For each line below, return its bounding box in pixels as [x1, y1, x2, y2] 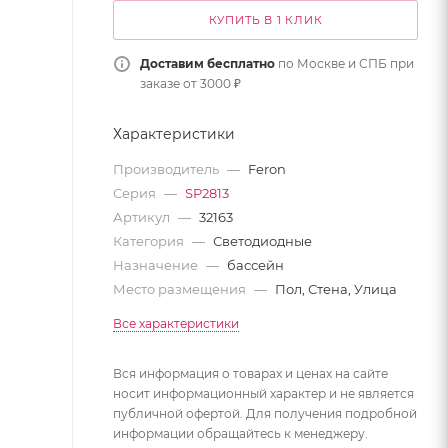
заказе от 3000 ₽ [140, 76, 241, 91]
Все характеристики [113, 316, 239, 331]
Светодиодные [213, 233, 312, 249]
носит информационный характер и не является [113, 386, 414, 401]
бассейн [227, 257, 284, 273]
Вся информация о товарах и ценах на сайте [113, 366, 388, 381]
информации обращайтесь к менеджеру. [113, 426, 368, 441]
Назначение [113, 257, 201, 273]
